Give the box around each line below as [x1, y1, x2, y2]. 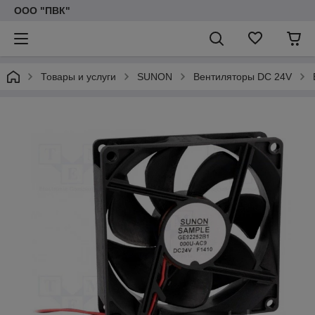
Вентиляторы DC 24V [193, 71, 292, 82]
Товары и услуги [41, 71, 116, 82]
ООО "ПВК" [14, 5, 70, 16]
